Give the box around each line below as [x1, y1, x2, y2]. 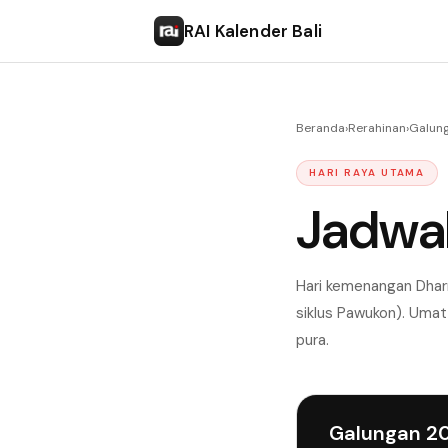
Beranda [296, 120, 345, 136]
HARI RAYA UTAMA [309, 166, 425, 179]
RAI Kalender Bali [184, 19, 322, 42]
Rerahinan [348, 120, 406, 136]
